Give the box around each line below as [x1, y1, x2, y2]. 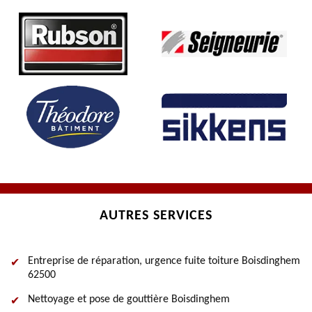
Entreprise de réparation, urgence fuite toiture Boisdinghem [28, 256, 300, 267]
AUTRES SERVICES [100, 209, 212, 223]
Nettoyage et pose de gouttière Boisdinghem [28, 294, 230, 305]
